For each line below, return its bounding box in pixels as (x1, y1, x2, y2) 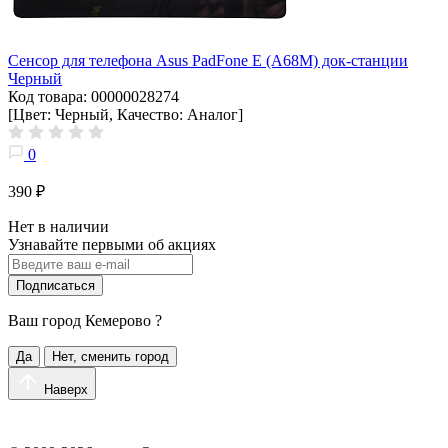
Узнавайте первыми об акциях (8, 235, 216, 253)
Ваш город (8, 311, 85, 329)
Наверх (44, 381, 88, 397)
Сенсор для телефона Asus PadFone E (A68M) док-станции (8, 51, 408, 69)
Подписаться (16, 277, 95, 293)
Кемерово (85, 311, 151, 329)
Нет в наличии (8, 217, 109, 235)
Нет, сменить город (52, 348, 169, 364)
